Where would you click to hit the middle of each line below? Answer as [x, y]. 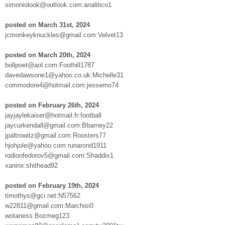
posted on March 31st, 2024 [47, 25]
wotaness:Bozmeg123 [37, 215]
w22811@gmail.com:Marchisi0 [49, 205]
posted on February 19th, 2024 [52, 185]
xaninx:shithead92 [31, 165]
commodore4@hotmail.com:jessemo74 [62, 85]
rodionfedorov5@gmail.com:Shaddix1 [59, 155]
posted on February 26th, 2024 [52, 105]
